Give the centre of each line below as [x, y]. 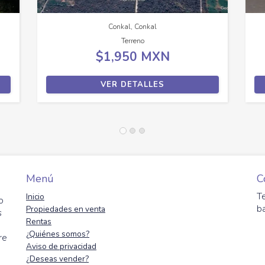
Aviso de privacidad [61, 246]
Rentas [39, 221]
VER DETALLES [132, 84]
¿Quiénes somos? [58, 234]
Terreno [132, 41]
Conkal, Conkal [132, 26]
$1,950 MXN [132, 56]
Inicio [35, 196]
